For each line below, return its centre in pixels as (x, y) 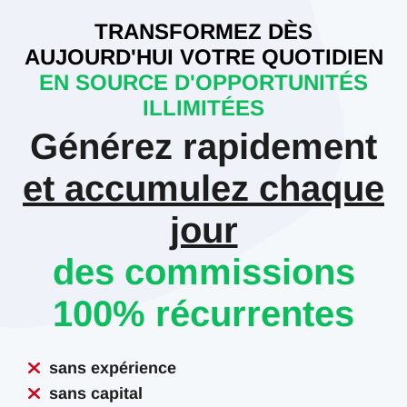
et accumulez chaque (203, 188)
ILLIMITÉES (203, 108)
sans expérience (113, 368)
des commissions (203, 272)
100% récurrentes (203, 313)
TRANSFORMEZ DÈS (203, 31)
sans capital (96, 393)
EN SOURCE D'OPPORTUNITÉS (203, 82)
